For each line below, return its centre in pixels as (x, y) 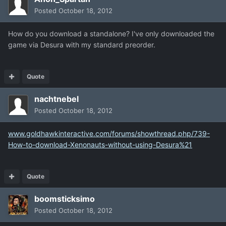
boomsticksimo (65, 199)
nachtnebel (56, 99)
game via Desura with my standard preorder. (82, 45)
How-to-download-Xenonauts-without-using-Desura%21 (100, 145)
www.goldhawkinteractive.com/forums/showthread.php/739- (109, 134)
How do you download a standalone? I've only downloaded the (111, 34)
